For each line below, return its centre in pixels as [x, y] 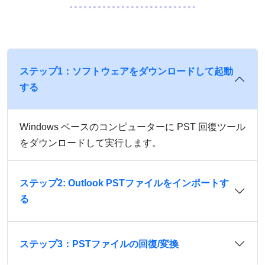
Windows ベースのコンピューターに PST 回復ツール [132, 127]
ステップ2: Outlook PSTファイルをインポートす [124, 183]
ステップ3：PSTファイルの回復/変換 [99, 244]
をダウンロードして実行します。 [91, 143]
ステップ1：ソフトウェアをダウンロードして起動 [126, 71]
